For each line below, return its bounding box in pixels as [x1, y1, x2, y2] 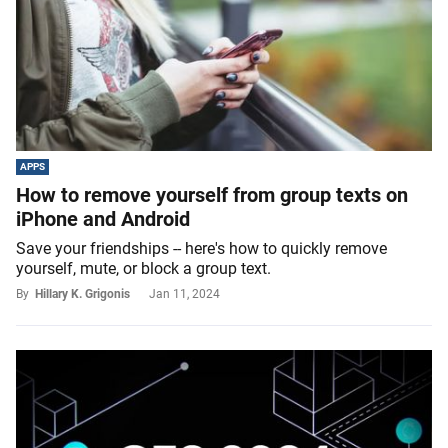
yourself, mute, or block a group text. [16, 259, 271, 279]
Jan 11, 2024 [149, 287, 220, 302]
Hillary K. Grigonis [35, 287, 130, 302]
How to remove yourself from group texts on [16, 183, 408, 208]
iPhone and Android [16, 207, 190, 232]
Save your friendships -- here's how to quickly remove [16, 239, 387, 259]
